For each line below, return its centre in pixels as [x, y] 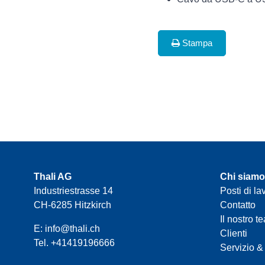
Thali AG [53, 177]
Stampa [196, 43]
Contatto [238, 205]
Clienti [234, 234]
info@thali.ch [72, 229]
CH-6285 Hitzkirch [72, 205]
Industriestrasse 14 [73, 191]
